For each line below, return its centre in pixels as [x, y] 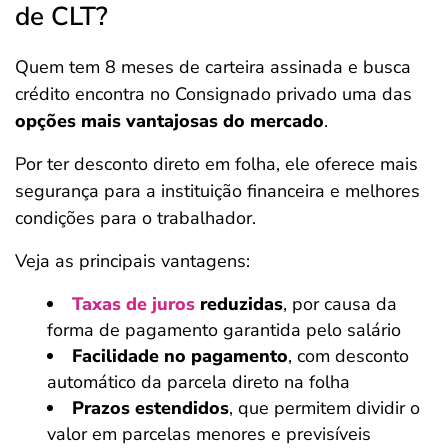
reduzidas [239, 304]
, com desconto [348, 356]
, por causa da [340, 304]
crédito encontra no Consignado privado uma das [213, 94]
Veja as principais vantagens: [132, 261]
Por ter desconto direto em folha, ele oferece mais [216, 164]
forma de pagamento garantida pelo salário [224, 330]
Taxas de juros [133, 304]
